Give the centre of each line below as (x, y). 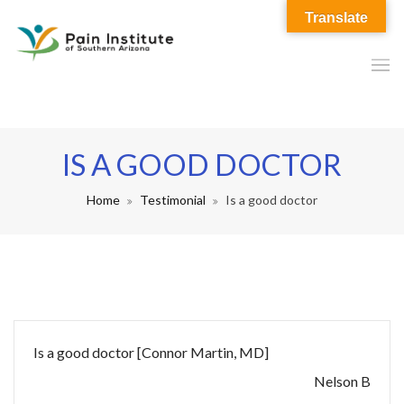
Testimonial (173, 200)
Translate (336, 18)
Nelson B (342, 381)
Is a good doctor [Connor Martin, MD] (151, 353)
